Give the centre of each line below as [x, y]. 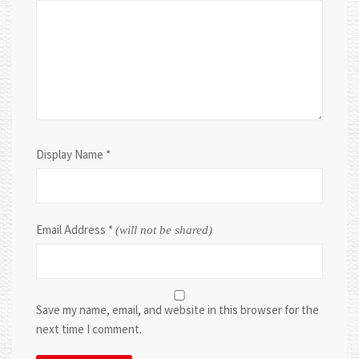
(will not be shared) [164, 230]
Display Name [71, 155]
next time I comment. [89, 329]
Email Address [72, 230]
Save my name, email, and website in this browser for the [177, 310]
